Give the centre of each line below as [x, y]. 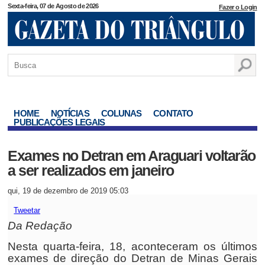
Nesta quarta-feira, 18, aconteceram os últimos [132, 246]
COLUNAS [121, 113]
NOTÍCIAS [70, 113]
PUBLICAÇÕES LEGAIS [59, 122]
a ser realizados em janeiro [91, 170]
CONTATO [173, 113]
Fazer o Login [238, 7]
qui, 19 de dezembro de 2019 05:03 [68, 191]
